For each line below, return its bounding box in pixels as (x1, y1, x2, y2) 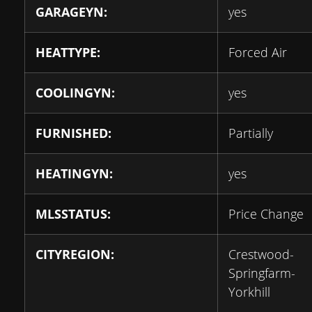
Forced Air (228, 44, 287, 61)
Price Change (228, 205, 304, 222)
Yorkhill (228, 283, 270, 300)
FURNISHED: (36, 125, 111, 141)
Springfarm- (228, 265, 295, 281)
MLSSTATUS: (36, 205, 111, 222)
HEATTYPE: (36, 44, 100, 61)
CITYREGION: (36, 246, 114, 263)
